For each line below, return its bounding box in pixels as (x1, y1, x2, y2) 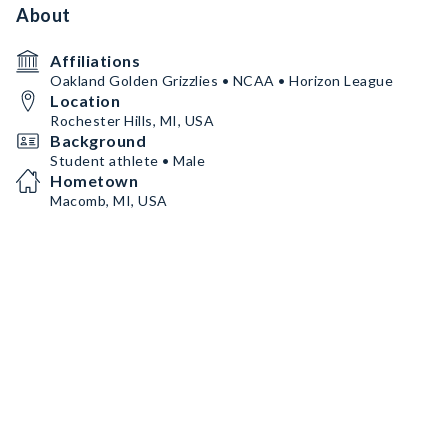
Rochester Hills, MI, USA (50, 112, 214, 129)
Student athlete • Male (50, 152, 205, 169)
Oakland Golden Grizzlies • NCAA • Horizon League (50, 72, 393, 89)
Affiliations (50, 51, 140, 70)
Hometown (50, 171, 138, 190)
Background (50, 131, 146, 150)
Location (50, 91, 120, 110)
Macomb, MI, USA (50, 192, 168, 209)
